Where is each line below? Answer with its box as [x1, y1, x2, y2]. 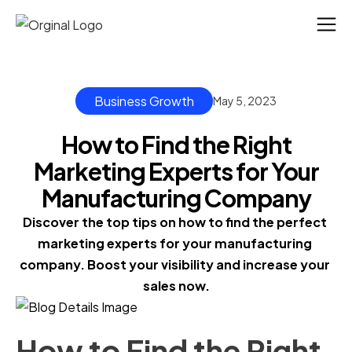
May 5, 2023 [213, 93, 277, 108]
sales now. [142, 277, 210, 295]
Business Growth [94, 93, 194, 110]
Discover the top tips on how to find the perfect [23, 214, 327, 231]
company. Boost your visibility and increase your [20, 256, 330, 273]
